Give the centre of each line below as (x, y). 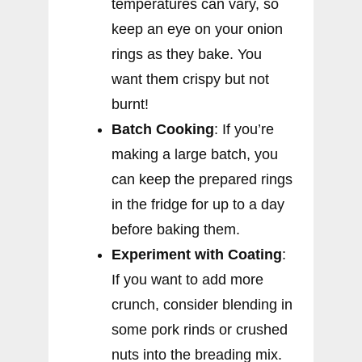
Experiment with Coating (197, 254)
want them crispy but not (190, 79)
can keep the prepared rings (202, 179)
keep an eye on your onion (197, 29)
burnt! (130, 104)
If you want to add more (187, 279)
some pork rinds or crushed (200, 329)
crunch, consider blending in (202, 304)
